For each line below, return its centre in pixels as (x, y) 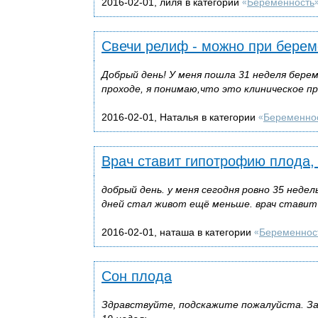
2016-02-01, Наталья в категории (180, 117)
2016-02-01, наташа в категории (178, 232)
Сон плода (137, 276)
